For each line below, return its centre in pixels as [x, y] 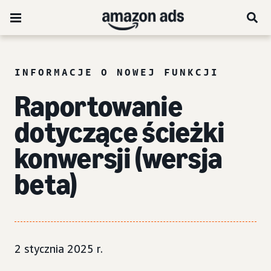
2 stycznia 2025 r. [59, 249]
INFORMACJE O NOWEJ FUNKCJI [117, 72]
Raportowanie [99, 106]
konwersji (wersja [119, 158]
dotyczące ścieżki [120, 132]
